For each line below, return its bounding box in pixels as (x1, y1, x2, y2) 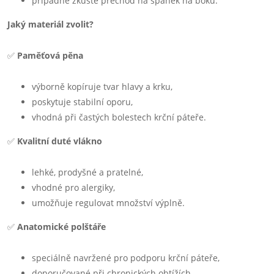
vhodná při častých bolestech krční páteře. (32, 111, 206, 123)
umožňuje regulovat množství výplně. (32, 197, 185, 209)
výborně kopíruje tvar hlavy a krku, (32, 81, 172, 92)
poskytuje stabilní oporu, (32, 96, 133, 108)
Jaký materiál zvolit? (7, 18, 94, 30)
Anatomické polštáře (17, 221, 106, 232)
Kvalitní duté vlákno (17, 135, 102, 147)
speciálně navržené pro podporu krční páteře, (32, 252, 220, 264)
